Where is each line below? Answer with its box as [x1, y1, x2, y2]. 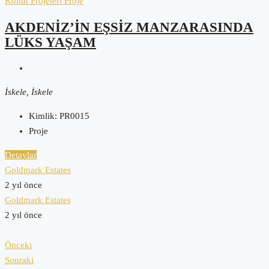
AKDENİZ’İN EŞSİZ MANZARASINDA [5, 19, 253, 35]
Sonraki [5, 255, 34, 265]
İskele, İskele [5, 87, 53, 97]
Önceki [5, 240, 32, 250]
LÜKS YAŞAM [5, 34, 96, 50]
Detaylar [5, 150, 37, 160]
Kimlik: [29, 111, 57, 121]
